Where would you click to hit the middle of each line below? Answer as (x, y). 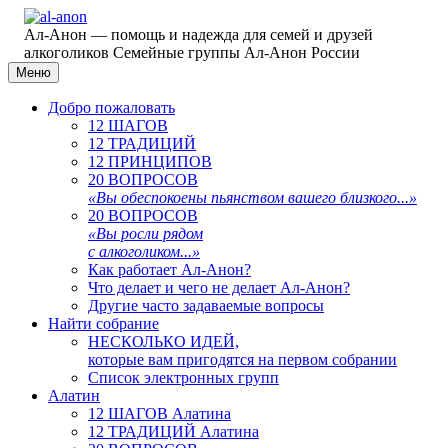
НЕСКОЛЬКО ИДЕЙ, (163, 341)
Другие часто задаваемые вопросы (206, 305)
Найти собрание (103, 323)
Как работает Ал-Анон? (169, 269)
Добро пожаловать (111, 107)
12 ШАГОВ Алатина (159, 413)
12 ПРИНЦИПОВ (150, 161)
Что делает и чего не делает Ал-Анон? (219, 287)
